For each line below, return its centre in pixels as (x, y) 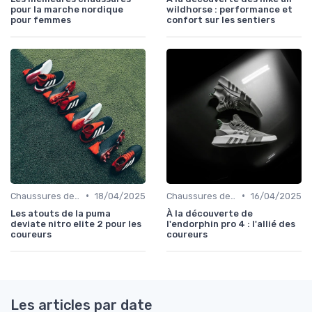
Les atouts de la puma (61, 213)
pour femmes (41, 19)
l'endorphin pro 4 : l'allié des (231, 224)
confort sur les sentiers (221, 19)
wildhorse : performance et (229, 9)
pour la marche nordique (67, 9)
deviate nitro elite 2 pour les (76, 224)
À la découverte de (210, 213)
